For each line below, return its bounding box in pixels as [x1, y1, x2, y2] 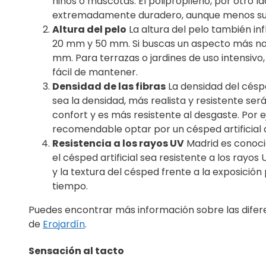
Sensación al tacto [28, 244, 124, 258]
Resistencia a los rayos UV [52, 136, 184, 150]
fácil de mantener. [52, 65, 138, 79]
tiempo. [52, 179, 88, 193]
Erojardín [43, 217, 85, 231]
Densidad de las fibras [52, 79, 166, 93]
